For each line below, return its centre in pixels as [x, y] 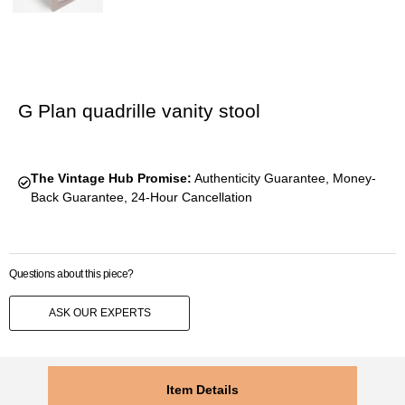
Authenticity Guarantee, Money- [283, 179]
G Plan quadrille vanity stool [139, 111]
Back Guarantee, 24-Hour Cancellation [141, 198]
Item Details [202, 389]
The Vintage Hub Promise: [111, 179]
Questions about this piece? [71, 274]
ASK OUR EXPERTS [99, 313]
